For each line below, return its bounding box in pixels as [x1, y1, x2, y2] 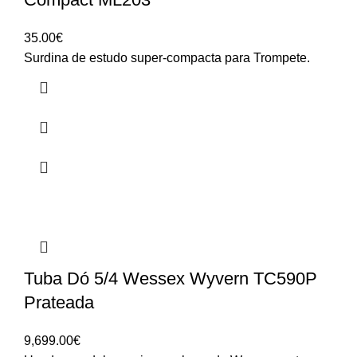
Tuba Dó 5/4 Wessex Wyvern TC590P [24, 268, 317, 288]
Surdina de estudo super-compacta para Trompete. [24, 50, 310, 65]
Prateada [24, 292, 94, 312]
